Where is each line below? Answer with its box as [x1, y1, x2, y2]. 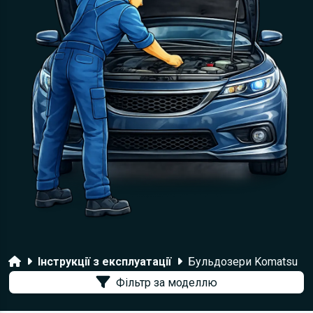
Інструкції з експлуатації [38, 255, 171, 268]
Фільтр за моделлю [115, 275, 217, 289]
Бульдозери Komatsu [188, 255, 298, 268]
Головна [8, 254, 52, 268]
